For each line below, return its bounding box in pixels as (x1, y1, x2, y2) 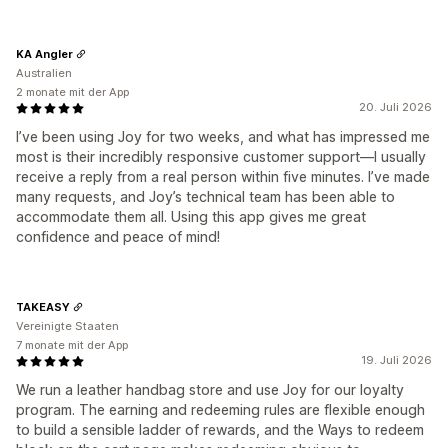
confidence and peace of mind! (16, 228, 220, 246)
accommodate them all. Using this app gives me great (16, 208, 366, 226)
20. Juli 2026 (359, 100, 432, 115)
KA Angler (16, 46, 73, 61)
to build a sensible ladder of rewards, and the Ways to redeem (16, 421, 424, 439)
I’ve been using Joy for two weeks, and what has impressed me (16, 128, 430, 146)
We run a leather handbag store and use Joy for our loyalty (16, 381, 404, 399)
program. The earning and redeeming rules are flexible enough (16, 401, 425, 419)
